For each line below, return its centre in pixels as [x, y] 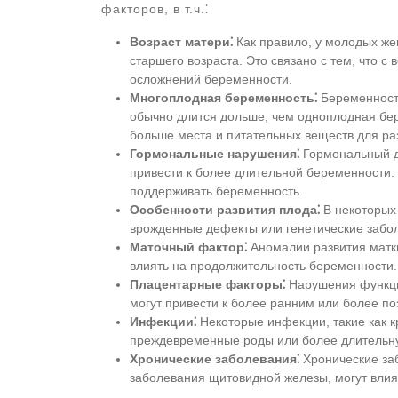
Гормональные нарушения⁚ [215, 154]
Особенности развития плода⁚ [225, 210]
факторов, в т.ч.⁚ [155, 9]
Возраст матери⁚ [181, 42]
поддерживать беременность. [216, 191]
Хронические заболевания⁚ [215, 359]
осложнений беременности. [211, 79]
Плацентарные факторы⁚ [207, 284]
